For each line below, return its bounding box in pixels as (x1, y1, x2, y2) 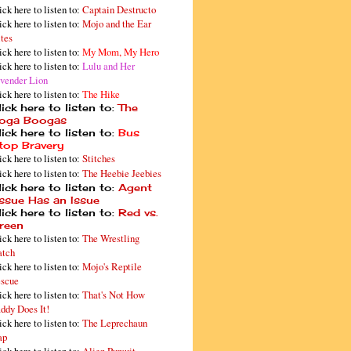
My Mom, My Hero (82, 45, 159, 60)
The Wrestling (82, 231, 139, 246)
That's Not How (82, 288, 145, 302)
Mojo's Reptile (82, 259, 142, 274)
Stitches (82, 151, 115, 166)
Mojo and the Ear (82, 16, 151, 31)
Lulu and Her (82, 59, 135, 74)
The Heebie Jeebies (82, 166, 161, 181)
